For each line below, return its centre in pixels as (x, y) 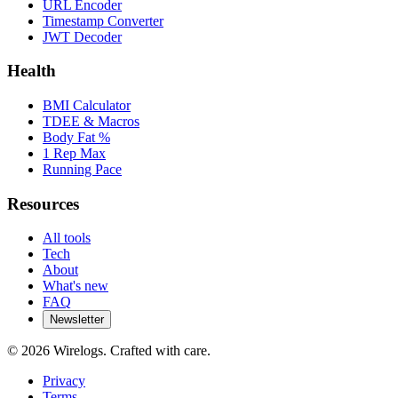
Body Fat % (76, 137)
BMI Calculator (87, 105)
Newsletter (77, 320)
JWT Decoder (82, 36)
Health (32, 71)
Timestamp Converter (103, 20)
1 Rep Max (74, 153)
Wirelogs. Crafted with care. (130, 351)
